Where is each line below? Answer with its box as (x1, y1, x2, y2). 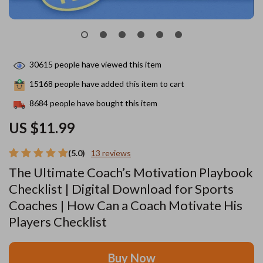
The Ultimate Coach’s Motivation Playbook (9, 164, 253, 180)
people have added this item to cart (53, 79, 184, 89)
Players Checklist (9, 214, 107, 230)
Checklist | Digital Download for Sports (9, 181, 234, 197)
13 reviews (91, 148, 131, 158)
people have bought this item (48, 98, 157, 109)
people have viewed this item (53, 59, 161, 70)
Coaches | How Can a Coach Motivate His (9, 197, 242, 213)
